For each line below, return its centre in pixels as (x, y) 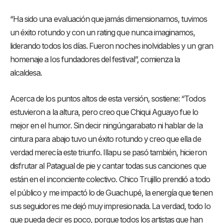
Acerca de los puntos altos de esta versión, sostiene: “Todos (108, 99)
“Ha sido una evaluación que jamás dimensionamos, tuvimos (109, 19)
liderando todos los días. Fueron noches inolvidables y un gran (111, 46)
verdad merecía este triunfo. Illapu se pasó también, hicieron (108, 152)
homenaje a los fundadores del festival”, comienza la (95, 60)
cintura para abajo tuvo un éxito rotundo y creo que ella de (106, 139)
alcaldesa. (26, 73)
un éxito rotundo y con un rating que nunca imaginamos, (103, 33)
